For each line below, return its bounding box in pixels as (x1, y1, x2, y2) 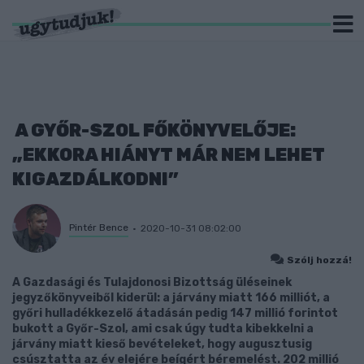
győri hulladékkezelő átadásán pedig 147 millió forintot (12, 306, 338, 320)
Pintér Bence (69, 221, 128, 233)
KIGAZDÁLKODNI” (12, 168, 178, 190)
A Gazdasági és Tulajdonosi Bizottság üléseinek (12, 275, 292, 289)
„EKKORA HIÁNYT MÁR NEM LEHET (12, 144, 325, 166)
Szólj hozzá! (287, 254, 352, 266)
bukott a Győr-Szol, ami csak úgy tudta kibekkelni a (12, 322, 314, 336)
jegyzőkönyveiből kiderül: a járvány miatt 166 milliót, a (12, 291, 330, 305)
